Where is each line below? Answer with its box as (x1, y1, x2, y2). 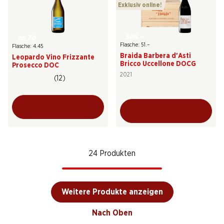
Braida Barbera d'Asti (120, 52, 191, 59)
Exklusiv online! (118, 2, 161, 8)
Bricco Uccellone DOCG (120, 60, 196, 67)
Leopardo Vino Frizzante (12, 53, 94, 61)
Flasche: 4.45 (12, 43, 43, 49)
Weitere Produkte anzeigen (61, 188, 163, 196)
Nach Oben (91, 209, 132, 217)
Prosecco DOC (12, 61, 59, 69)
